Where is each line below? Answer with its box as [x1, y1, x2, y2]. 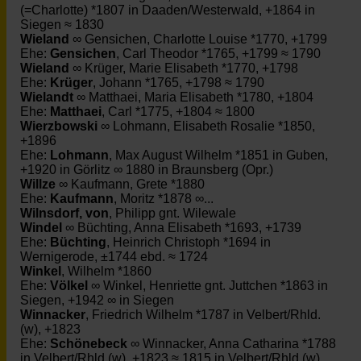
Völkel [50, 279, 88, 293]
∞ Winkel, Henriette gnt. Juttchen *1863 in [88, 279, 328, 293]
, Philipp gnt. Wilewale [109, 206, 236, 220]
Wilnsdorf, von [20, 206, 109, 220]
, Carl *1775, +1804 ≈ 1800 [102, 105, 255, 118]
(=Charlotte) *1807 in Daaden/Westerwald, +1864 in [20, 3, 315, 17]
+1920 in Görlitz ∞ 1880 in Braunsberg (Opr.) [20, 163, 273, 176]
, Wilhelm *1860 [61, 264, 151, 278]
